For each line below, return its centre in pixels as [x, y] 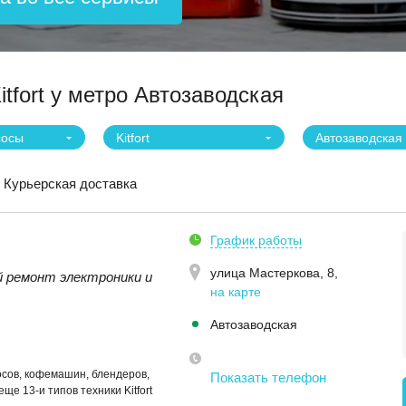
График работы [256, 240]
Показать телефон [268, 377]
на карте [236, 292]
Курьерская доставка [70, 184]
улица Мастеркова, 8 [272, 273]
